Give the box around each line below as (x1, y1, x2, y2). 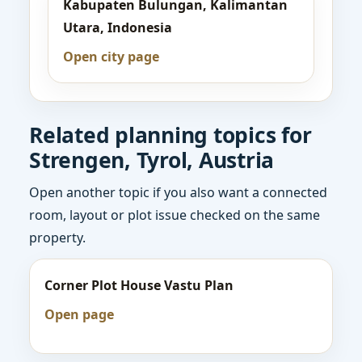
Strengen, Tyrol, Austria (29, 145, 274, 175)
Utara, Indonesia (63, 19, 172, 36)
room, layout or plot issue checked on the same (29, 206, 320, 224)
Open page (44, 305, 114, 323)
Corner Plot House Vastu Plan (44, 276, 234, 294)
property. (29, 229, 86, 246)
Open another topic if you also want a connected (29, 183, 327, 201)
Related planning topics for (29, 120, 312, 149)
